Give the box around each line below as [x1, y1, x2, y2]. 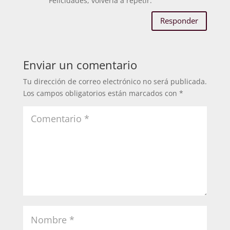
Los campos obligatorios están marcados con [23, 88, 179, 98]
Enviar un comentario [23, 56, 137, 72]
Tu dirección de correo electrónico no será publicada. [23, 76, 207, 86]
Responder [160, 15, 199, 26]
